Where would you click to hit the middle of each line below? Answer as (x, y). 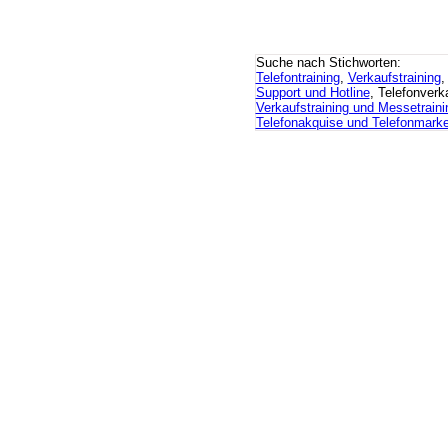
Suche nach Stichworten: (328, 62)
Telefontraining (297, 77)
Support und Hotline (312, 92)
